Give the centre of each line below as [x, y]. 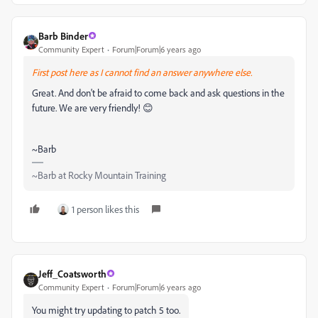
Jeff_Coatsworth [72, 273]
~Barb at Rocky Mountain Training [99, 175]
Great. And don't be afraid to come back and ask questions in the [158, 92]
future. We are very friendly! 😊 [93, 107]
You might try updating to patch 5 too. [106, 309]
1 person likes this [105, 209]
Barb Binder [63, 35]
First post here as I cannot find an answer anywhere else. [142, 72]
